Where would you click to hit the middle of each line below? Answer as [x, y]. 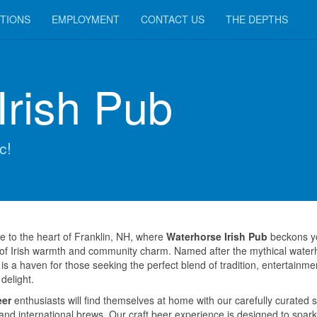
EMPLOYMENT [86, 19]
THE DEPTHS [257, 19]
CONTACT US [173, 19]
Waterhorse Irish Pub [217, 236]
